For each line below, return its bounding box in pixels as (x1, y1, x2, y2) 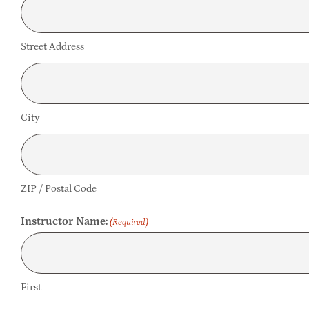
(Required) (110, 217, 149, 228)
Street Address (20, 40, 84, 52)
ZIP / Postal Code (20, 182, 97, 195)
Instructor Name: (20, 215, 108, 228)
